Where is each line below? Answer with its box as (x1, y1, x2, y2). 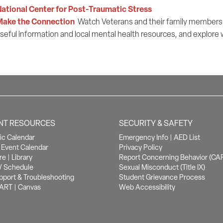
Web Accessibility (118, 183, 175, 192)
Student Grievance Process (118, 173, 205, 182)
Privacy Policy (118, 143, 162, 152)
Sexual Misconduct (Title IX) (118, 163, 205, 172)
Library (11, 153, 32, 162)
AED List (173, 133, 200, 142)
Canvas (17, 183, 41, 192)
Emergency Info (118, 133, 168, 142)
